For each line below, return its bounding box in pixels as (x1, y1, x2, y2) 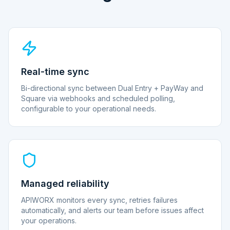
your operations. (21, 216, 76, 225)
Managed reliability (21, 178, 109, 189)
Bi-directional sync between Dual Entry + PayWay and (21, 84, 203, 92)
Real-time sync (21, 66, 89, 77)
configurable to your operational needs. (21, 104, 156, 113)
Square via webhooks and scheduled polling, (21, 94, 175, 103)
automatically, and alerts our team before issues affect (21, 206, 204, 215)
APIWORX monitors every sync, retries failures (21, 196, 178, 204)
